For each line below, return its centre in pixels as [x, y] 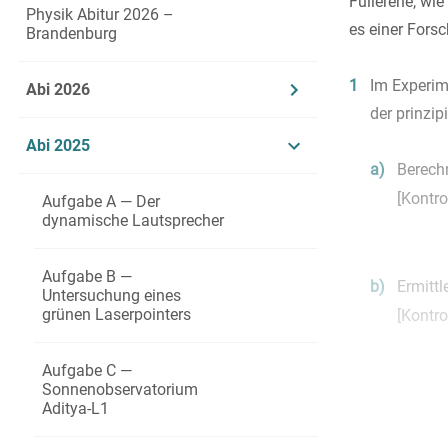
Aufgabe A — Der [100, 201]
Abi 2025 [57, 145]
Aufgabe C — [86, 370]
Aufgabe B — [86, 276]
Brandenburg [71, 33]
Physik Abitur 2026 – [99, 14]
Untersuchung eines [111, 295]
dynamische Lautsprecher [132, 220]
